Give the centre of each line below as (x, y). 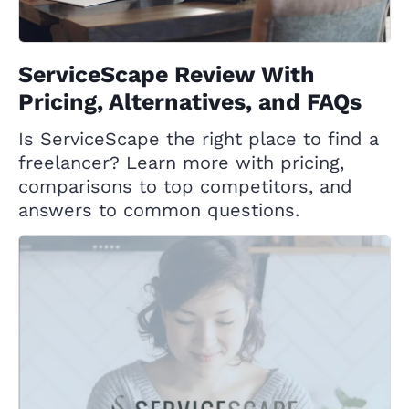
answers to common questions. (159, 210)
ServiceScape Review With (167, 75)
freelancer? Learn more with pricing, (181, 163)
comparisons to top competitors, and (185, 187)
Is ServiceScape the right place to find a (199, 139)
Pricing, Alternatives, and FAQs (190, 102)
